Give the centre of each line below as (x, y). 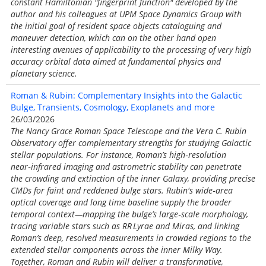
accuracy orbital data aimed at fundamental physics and (116, 61)
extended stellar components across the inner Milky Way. (117, 250)
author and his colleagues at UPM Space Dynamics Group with (126, 14)
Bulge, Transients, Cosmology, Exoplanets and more (113, 107)
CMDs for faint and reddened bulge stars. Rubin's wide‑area (122, 190)
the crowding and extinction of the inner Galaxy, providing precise (133, 178)
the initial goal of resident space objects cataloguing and (116, 26)
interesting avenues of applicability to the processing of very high (131, 50)
